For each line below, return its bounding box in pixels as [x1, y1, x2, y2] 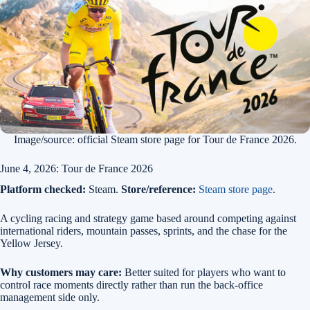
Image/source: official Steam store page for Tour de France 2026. [13, 134, 297, 145]
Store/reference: [121, 183, 196, 195]
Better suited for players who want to [122, 266, 286, 278]
